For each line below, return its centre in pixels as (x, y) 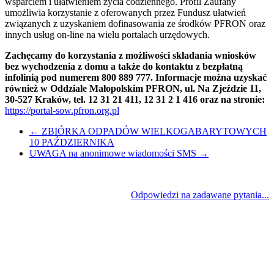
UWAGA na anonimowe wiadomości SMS (114, 154)
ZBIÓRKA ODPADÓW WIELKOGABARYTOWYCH (153, 131)
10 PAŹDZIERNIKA (72, 143)
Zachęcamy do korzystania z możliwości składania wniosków (131, 56)
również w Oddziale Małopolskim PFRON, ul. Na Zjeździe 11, (133, 89)
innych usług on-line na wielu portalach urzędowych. (107, 35)
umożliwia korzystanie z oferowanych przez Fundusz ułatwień (125, 13)
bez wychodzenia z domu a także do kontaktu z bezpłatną (124, 67)
